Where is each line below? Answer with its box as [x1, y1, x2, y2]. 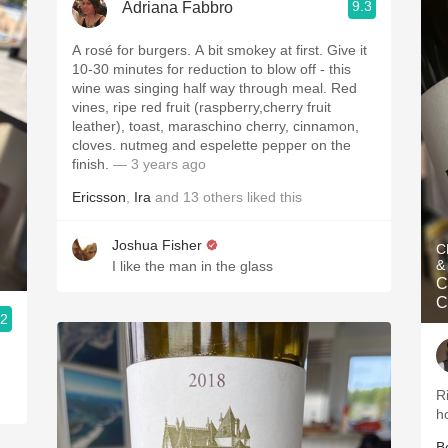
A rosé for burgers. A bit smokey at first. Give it [72, 42, 367, 58]
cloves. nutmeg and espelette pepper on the [72, 137, 351, 153]
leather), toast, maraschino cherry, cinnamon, [72, 118, 359, 134]
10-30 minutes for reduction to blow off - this [72, 61, 351, 77]
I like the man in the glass [112, 258, 273, 274]
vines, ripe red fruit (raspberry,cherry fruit [72, 99, 331, 115]
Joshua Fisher [112, 237, 202, 253]
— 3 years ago [113, 156, 206, 172]
